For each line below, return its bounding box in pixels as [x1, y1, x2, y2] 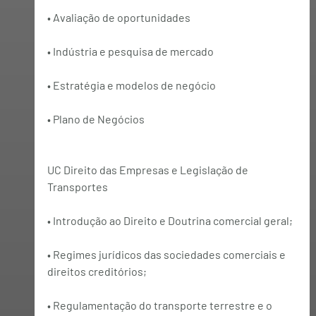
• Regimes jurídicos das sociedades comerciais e [47, 247, 288, 261]
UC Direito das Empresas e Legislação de [47, 162, 250, 176]
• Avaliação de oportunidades [47, 10, 190, 24]
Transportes [47, 179, 108, 193]
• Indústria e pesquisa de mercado [47, 44, 214, 58]
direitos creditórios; [47, 264, 147, 278]
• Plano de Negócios [47, 111, 145, 126]
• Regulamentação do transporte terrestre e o [47, 298, 274, 312]
